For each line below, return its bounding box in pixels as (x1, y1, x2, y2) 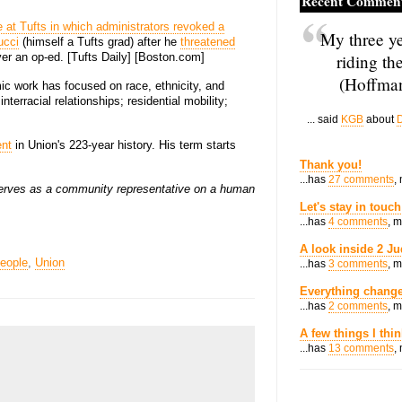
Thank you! (300, 158, 362, 171)
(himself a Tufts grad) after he (19, 35, 180, 49)
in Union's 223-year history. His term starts (12, 138, 236, 153)
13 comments (328, 342, 394, 354)
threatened (180, 35, 235, 49)
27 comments (328, 173, 394, 186)
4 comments (328, 215, 388, 228)
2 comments (328, 300, 388, 312)
